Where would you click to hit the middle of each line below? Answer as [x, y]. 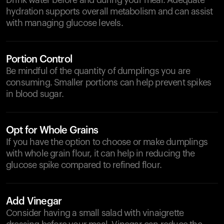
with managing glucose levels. [64, 23]
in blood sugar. [35, 94]
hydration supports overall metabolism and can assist [109, 11]
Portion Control [39, 59]
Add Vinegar [34, 201]
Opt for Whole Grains [52, 130]
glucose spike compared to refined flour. [84, 165]
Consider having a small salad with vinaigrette [95, 213]
